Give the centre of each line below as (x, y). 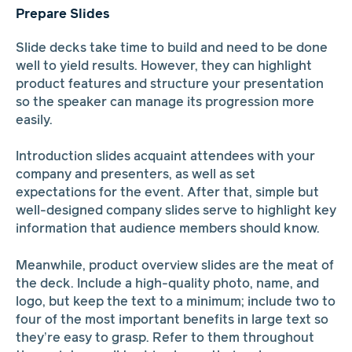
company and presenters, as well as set (135, 175)
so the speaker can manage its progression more (165, 102)
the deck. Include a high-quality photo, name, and (167, 284)
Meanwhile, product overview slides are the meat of (174, 266)
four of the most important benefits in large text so (172, 321)
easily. (34, 120)
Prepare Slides (62, 15)
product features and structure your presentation (169, 84)
